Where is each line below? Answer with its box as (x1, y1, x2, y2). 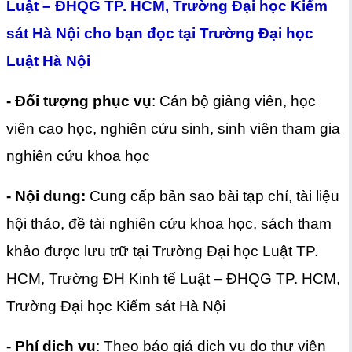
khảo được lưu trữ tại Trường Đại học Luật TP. (6, 243, 318, 259)
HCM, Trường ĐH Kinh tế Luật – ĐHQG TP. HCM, (6, 270, 340, 287)
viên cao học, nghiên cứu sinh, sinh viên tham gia (6, 120, 340, 137)
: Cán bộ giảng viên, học (152, 93, 316, 109)
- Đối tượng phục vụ (6, 93, 152, 109)
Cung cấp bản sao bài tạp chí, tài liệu (90, 188, 339, 204)
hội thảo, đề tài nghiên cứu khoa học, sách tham (6, 215, 332, 232)
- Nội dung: (6, 188, 90, 204)
